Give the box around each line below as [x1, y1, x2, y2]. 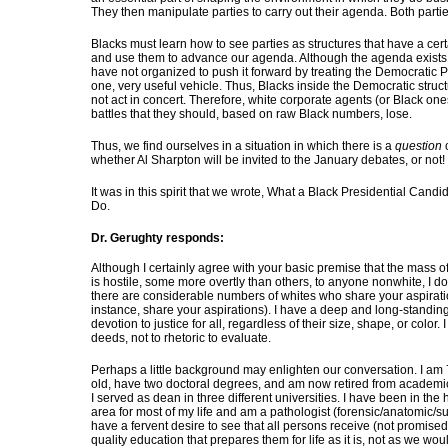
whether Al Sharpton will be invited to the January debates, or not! [91, 153, 445, 167]
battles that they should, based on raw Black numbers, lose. [91, 107, 412, 121]
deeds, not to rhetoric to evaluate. [91, 331, 271, 345]
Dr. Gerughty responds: [91, 231, 224, 245]
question [395, 139, 442, 153]
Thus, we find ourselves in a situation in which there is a [91, 139, 395, 153]
